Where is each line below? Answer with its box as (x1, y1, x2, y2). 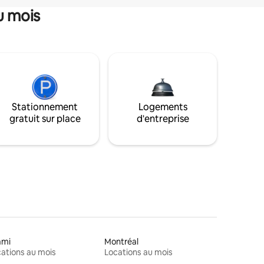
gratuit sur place (9, 112, 81, 125)
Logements (138, 100, 187, 113)
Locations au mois (104, 246, 173, 258)
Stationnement (12, 100, 78, 113)
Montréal (104, 236, 139, 247)
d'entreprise (136, 112, 189, 125)
